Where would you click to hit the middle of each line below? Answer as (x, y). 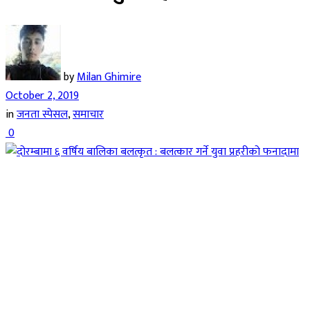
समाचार (88, 114)
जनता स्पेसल (42, 114)
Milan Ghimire (109, 77)
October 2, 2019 (42, 95)
